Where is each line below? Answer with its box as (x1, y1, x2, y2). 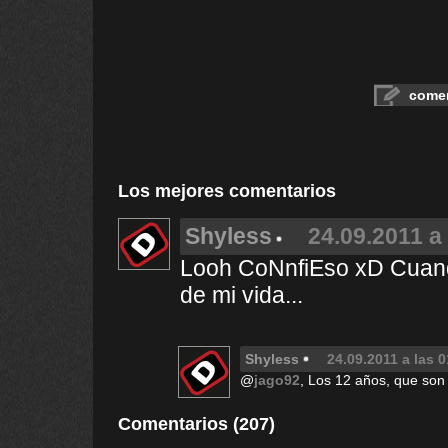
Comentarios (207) (118, 414, 275, 434)
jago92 (254, 372, 300, 388)
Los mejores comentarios (118, 181, 336, 201)
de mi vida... (180, 282, 303, 308)
